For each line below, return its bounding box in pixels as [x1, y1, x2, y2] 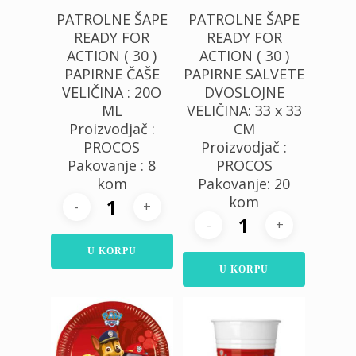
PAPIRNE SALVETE [184, 64, 305, 83]
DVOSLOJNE [203, 82, 284, 102]
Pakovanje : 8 [68, 155, 157, 175]
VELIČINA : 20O [62, 82, 162, 102]
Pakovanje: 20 [198, 173, 291, 193]
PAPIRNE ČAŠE [64, 64, 160, 83]
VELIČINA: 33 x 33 [186, 100, 302, 120]
